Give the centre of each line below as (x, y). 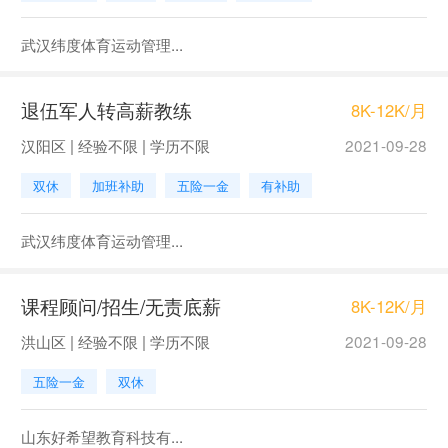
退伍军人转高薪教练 (106, 110)
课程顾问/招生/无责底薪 (120, 306)
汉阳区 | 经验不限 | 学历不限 (115, 145)
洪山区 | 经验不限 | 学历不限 (115, 341)
